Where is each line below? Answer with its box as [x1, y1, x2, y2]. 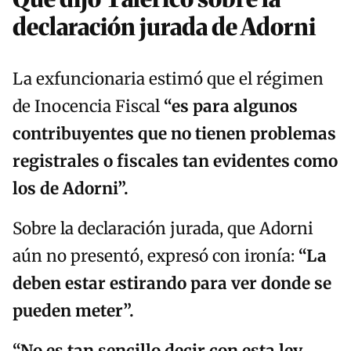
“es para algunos [164, 96, 298, 118]
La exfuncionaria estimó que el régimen [13, 69, 324, 90]
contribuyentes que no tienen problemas [13, 124, 336, 145]
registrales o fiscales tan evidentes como [13, 151, 338, 172]
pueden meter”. [13, 301, 134, 322]
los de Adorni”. [13, 179, 128, 200]
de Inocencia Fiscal [13, 96, 164, 118]
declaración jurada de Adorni [13, 12, 316, 42]
